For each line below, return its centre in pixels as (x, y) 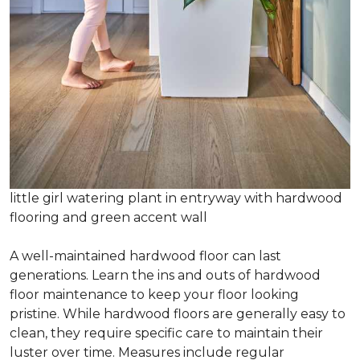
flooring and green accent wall (108, 218)
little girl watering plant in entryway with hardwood (176, 198)
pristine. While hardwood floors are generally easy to (178, 314)
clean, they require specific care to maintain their (166, 333)
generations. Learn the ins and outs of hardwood (165, 276)
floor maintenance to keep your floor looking (154, 295)
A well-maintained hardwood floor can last (145, 256)
